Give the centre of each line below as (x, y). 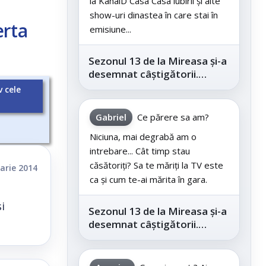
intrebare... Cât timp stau (140, 151)
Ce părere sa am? (173, 117)
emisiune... (110, 29)
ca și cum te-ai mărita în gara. (148, 180)
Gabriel (111, 117)
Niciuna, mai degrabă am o (143, 137)
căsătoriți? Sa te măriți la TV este (156, 165)
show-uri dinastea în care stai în (154, 15)
